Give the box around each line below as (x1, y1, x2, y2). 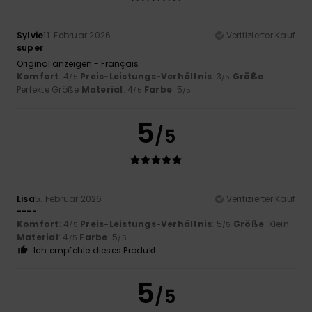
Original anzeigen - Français (17, 57, 139, 70)
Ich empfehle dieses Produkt (33, 244, 157, 256)
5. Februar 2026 (34, 192, 102, 205)
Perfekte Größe (17, 83, 81, 95)
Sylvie (17, 29, 44, 41)
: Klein (264, 217, 289, 230)
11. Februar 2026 (43, 29, 111, 41)
